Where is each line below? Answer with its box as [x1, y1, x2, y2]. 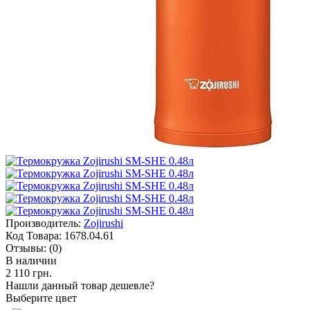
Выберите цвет [6, 291, 77, 304]
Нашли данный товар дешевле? [6, 279, 154, 291]
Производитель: [6, 217, 81, 229]
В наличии [6, 254, 57, 266]
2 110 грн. [6, 266, 52, 279]
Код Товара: [6, 229, 62, 241]
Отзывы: [6, 241, 46, 254]
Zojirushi [84, 217, 123, 229]
